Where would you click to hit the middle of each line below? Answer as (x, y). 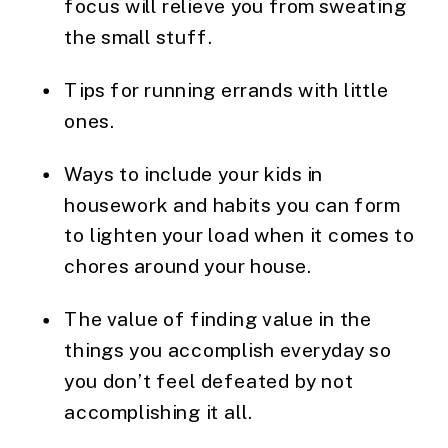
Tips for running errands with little (226, 89)
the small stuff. (138, 36)
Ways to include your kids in (194, 173)
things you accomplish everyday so (228, 350)
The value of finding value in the (218, 319)
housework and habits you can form (232, 204)
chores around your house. (188, 266)
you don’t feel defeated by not (209, 380)
